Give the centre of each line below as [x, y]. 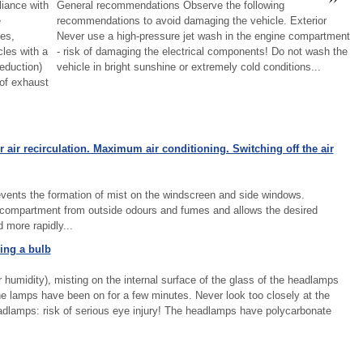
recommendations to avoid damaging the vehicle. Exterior [191, 21]
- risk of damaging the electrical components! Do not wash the [202, 51]
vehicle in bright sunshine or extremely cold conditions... [188, 67]
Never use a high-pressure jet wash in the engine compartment [203, 36]
